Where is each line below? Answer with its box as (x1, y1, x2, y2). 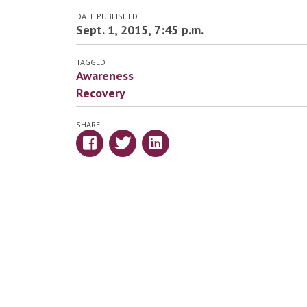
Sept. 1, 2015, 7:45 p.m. (75, 22, 204, 38)
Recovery (75, 84, 125, 101)
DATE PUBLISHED (75, 11, 138, 22)
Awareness (75, 67, 134, 84)
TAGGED (75, 56, 106, 67)
